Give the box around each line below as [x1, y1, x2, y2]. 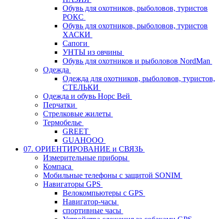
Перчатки [43, 100, 77, 109]
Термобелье [43, 118, 84, 127]
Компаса [43, 162, 73, 171]
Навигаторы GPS [43, 179, 103, 188]
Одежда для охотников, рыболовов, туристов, [63, 74, 215, 83]
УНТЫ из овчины [63, 47, 124, 56]
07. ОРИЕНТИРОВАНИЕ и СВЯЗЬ [23, 144, 145, 153]
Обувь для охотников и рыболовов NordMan [63, 56, 212, 65]
